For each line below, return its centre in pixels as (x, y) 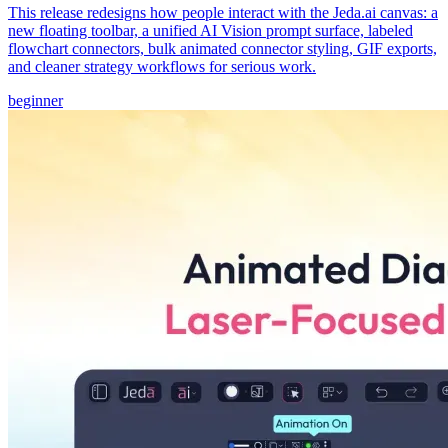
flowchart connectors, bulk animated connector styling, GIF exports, (222, 49)
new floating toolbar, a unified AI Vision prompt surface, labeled (210, 31)
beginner (35, 101)
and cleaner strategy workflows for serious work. (162, 67)
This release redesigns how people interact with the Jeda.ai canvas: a (223, 13)
